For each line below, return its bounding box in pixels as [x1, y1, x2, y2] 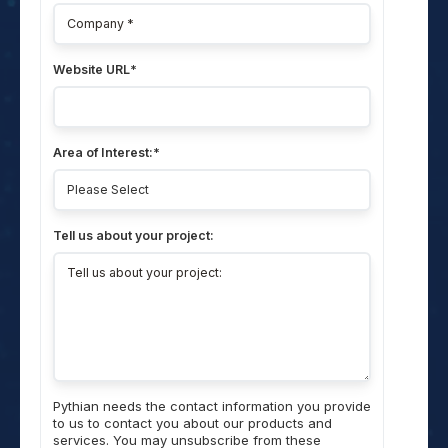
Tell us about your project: [53, 228, 217, 243]
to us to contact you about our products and [53, 415, 332, 431]
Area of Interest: [53, 145, 153, 160]
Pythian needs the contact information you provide [53, 398, 371, 414]
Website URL [53, 62, 130, 77]
